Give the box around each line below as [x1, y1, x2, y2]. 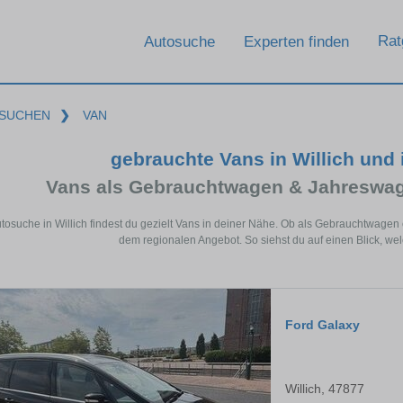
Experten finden [244, 32, 349, 50]
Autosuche [144, 32, 215, 50]
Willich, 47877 [285, 381, 364, 397]
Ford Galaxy [285, 318, 360, 333]
